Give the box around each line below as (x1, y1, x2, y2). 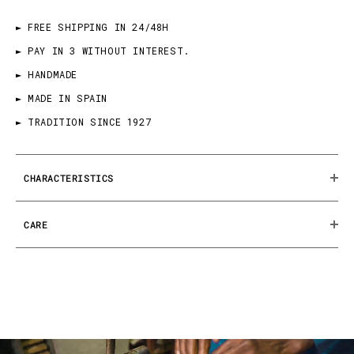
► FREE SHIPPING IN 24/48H (16, 21, 170, 33)
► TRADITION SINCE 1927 (16, 115, 152, 128)
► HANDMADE (16, 68, 77, 81)
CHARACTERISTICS (24, 171, 114, 184)
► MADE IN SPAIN (16, 92, 107, 104)
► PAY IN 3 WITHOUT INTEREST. (16, 44, 190, 57)
